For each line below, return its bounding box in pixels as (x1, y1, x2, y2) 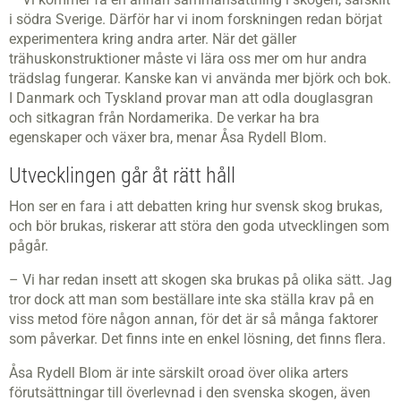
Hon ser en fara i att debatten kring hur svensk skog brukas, (9, 198, 382, 215)
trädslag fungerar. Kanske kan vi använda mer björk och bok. (9, 70, 391, 87)
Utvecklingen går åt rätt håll (9, 163, 235, 188)
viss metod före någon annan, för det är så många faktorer (9, 311, 378, 328)
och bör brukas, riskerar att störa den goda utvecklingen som (9, 218, 389, 235)
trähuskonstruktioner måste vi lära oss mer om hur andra (9, 50, 367, 67)
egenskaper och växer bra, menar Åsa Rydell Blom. (9, 129, 327, 146)
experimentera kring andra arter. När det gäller (9, 30, 296, 47)
